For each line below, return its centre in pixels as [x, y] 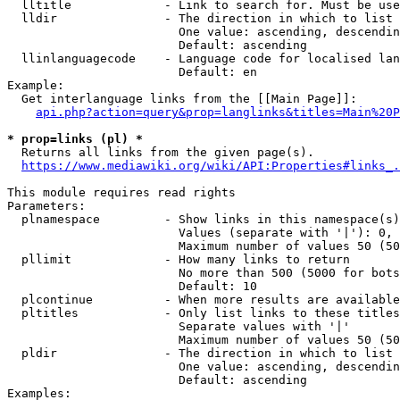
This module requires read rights [121, 192]
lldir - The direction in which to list [200, 18]
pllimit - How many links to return [179, 259]
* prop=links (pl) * [75, 139]
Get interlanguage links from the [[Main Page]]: [182, 99]
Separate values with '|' [179, 326]
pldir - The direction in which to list [200, 353]
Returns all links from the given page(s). [161, 152]
